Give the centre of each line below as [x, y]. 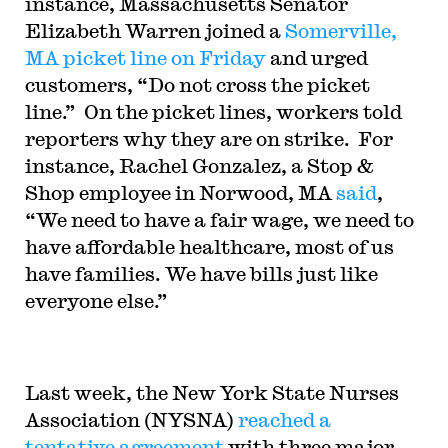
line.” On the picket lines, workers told [213, 111]
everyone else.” [96, 300]
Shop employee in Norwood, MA [180, 192]
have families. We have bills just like [201, 273]
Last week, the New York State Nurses [211, 392]
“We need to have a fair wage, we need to [219, 219]
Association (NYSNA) [131, 419]
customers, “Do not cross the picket [197, 84]
